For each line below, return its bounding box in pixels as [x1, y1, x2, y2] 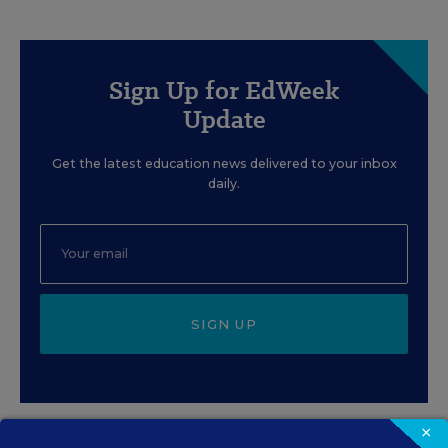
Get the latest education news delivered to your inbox [51, 155, 397, 171]
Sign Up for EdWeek [108, 72, 340, 108]
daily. [208, 175, 240, 191]
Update [182, 101, 266, 137]
